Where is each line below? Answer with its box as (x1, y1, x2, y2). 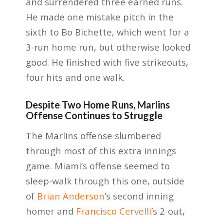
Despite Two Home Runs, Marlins (25, 98, 170, 110)
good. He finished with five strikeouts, (25, 55, 188, 68)
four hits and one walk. (25, 71, 125, 83)
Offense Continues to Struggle (25, 109, 163, 121)
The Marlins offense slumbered (25, 129, 161, 142)
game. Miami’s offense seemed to (25, 160, 170, 172)
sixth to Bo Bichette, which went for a (25, 25, 189, 38)
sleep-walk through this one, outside (25, 175, 184, 187)
